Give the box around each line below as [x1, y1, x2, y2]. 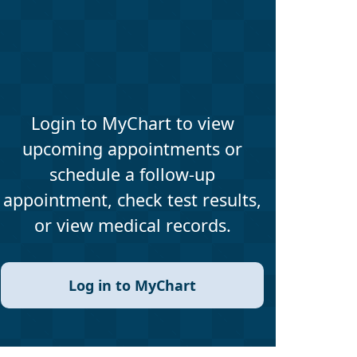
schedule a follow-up [49, 163, 215, 186]
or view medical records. [33, 214, 231, 237]
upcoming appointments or [22, 137, 242, 161]
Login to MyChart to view [30, 112, 234, 135]
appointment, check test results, [3, 188, 261, 212]
